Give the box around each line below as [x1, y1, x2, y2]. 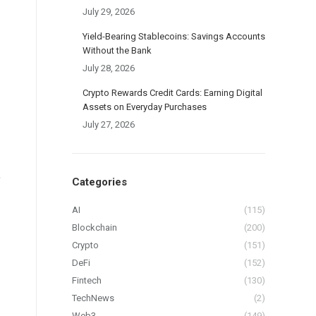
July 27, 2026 [83, 119, 135, 130]
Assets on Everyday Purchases [83, 102, 207, 112]
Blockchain [72, 222, 117, 233]
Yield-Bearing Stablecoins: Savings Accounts [83, 31, 265, 42]
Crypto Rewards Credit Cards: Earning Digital [83, 87, 262, 98]
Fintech [72, 275, 102, 286]
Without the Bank [83, 45, 152, 56]
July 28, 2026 [83, 63, 135, 73]
